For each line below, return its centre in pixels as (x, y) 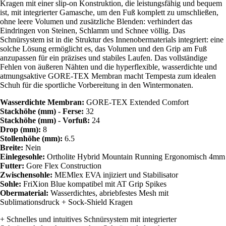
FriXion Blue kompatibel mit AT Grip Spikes (95, 184)
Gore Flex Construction (64, 165)
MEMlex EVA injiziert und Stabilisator (116, 175)
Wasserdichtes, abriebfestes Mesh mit (109, 193)
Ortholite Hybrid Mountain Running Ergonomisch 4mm (136, 156)
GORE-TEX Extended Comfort (137, 102)
